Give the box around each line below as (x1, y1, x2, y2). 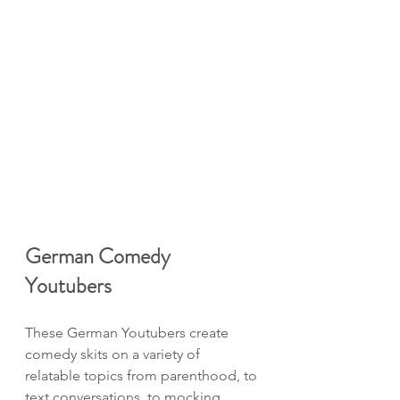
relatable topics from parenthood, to (25, 367, 261, 385)
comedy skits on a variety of (25, 346, 204, 363)
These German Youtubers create (25, 324, 232, 342)
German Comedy (25, 241, 175, 272)
